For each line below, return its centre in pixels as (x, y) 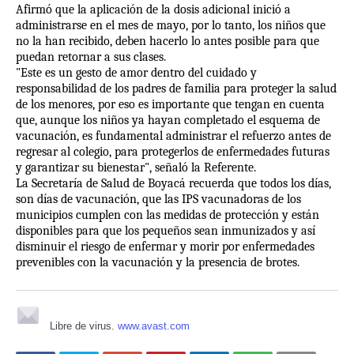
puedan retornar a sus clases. (91, 57)
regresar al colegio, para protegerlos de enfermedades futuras (173, 152)
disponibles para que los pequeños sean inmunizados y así (166, 231)
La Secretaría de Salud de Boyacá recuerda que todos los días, (173, 184)
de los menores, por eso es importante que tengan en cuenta (170, 105)
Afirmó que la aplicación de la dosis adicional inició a (153, 10)
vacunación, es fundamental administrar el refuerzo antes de (173, 136)
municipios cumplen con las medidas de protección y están (168, 215)
